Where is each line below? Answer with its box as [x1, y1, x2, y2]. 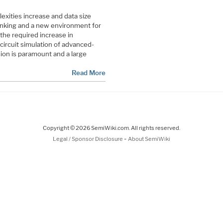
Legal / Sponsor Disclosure [53, 135, 124, 142]
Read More [71, 68, 106, 77]
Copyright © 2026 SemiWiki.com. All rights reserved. [43, 124, 180, 131]
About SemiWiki [128, 135, 170, 142]
